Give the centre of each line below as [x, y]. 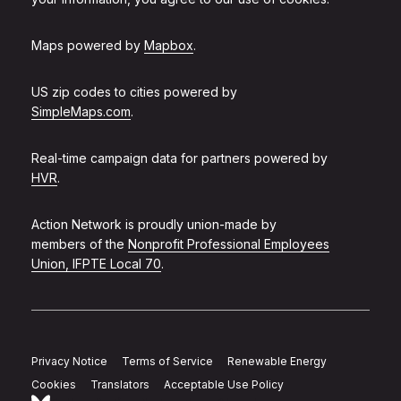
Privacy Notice [69, 361]
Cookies [54, 385]
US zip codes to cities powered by [134, 92]
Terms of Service [167, 361]
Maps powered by [88, 46]
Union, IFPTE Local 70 [96, 264]
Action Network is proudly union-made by [154, 225]
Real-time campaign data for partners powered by [179, 158]
